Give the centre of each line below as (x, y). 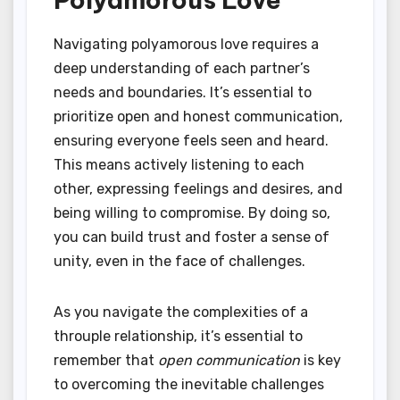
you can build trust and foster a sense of (192, 237)
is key (321, 360)
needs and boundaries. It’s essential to (183, 92)
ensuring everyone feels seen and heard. (191, 140)
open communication (229, 360)
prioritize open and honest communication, (198, 116)
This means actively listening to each (179, 164)
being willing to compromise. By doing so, (192, 212)
